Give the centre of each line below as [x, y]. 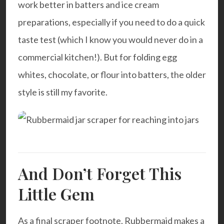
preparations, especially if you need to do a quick [111, 22]
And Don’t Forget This [100, 173]
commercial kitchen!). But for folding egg [97, 57]
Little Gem [56, 193]
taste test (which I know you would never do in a [110, 39]
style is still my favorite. [63, 92]
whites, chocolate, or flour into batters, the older [112, 74]
